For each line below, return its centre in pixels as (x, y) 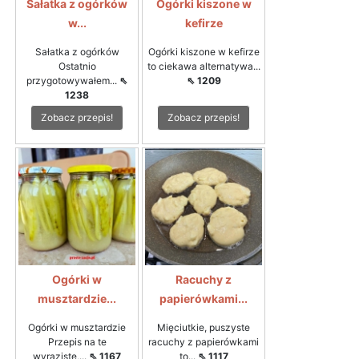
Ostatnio (77, 66)
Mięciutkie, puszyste (204, 327)
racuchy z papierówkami (204, 341)
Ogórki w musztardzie (77, 327)
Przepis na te (77, 341)
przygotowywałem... (73, 80)
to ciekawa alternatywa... (204, 66)
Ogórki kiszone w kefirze (204, 51)
